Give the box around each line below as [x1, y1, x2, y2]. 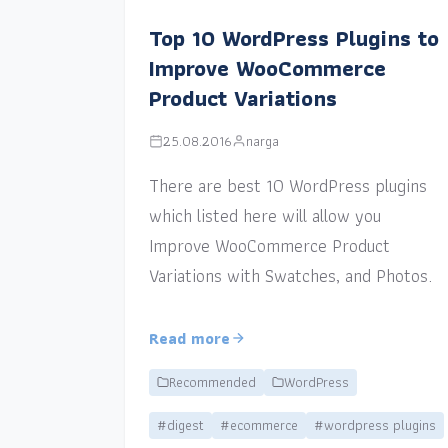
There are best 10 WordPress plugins [148, 170, 427, 200]
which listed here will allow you [148, 200, 381, 230]
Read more [148, 325, 230, 351]
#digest [156, 413, 204, 436]
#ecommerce [219, 413, 298, 436]
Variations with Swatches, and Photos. [148, 260, 432, 290]
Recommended [168, 370, 256, 393]
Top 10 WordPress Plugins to [148, 20, 439, 56]
